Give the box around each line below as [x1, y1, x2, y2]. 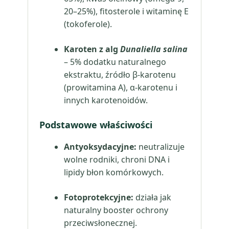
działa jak [133, 192, 171, 203]
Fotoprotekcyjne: [64, 192, 133, 203]
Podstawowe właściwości [39, 119, 152, 131]
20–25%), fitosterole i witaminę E [64, 6, 189, 17]
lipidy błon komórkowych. [64, 167, 164, 178]
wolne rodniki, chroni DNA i [64, 154, 170, 165]
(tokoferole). [64, 18, 112, 30]
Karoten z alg [64, 43, 120, 55]
